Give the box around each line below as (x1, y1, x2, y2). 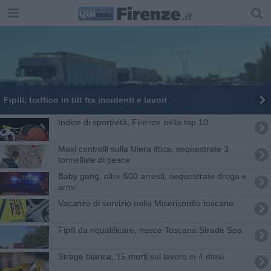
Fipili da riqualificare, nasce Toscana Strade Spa (57, 224, 242, 235)
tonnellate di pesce (57, 154, 130, 165)
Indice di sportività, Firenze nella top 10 (57, 117, 208, 127)
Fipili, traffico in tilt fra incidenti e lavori (3, 94, 167, 105)
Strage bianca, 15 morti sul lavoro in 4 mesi (57, 251, 224, 261)
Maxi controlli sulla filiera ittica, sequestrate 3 (57, 143, 229, 154)
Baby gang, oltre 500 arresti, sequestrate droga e (57, 171, 247, 181)
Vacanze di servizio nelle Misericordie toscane (57, 198, 233, 208)
